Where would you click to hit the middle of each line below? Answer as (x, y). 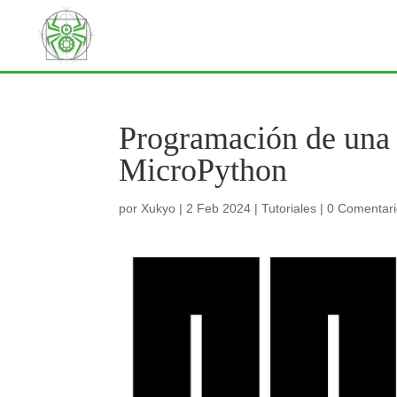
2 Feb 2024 (219, 208)
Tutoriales (289, 208)
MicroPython (203, 170)
